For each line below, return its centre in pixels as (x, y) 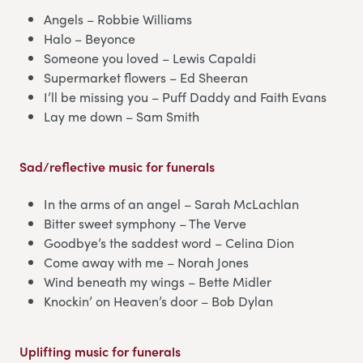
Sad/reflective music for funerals (117, 166)
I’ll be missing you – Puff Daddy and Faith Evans (185, 96)
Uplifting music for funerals (100, 351)
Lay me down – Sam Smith (122, 116)
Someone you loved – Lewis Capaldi (150, 58)
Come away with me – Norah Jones (146, 262)
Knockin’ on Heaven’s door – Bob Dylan (158, 301)
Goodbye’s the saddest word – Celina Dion (169, 242)
